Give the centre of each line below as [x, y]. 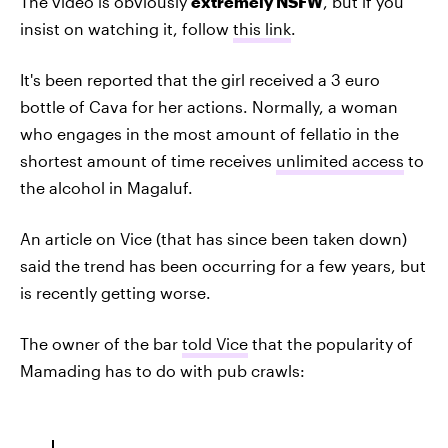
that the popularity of [330, 343]
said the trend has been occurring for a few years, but [223, 265]
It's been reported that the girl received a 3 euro [200, 79]
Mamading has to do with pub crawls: [162, 370]
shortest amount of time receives [148, 160]
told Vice [215, 343]
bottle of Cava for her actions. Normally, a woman [209, 106]
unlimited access [340, 160]
